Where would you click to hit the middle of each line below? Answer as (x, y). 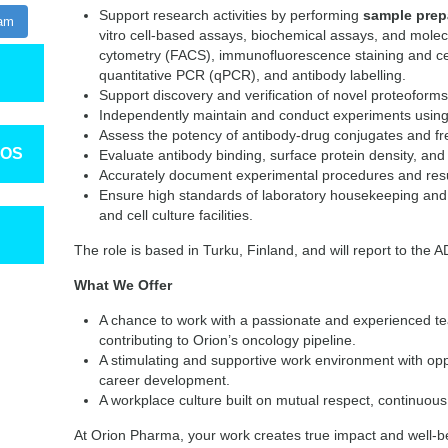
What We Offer (123, 285)
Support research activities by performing (231, 15)
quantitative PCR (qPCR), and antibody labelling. (254, 75)
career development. (166, 380)
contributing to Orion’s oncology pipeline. (229, 340)
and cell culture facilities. (178, 215)
